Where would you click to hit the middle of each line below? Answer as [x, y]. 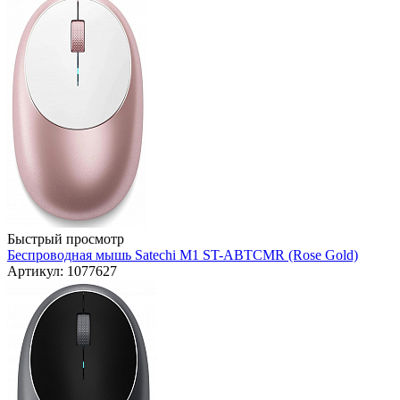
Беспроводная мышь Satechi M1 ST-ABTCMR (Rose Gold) [183, 255]
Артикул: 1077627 [62, 271]
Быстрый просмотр [66, 239]
